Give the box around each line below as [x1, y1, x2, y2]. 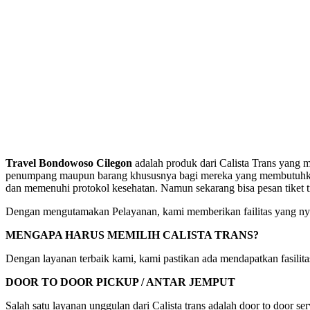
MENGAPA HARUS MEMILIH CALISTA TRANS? [6, 229, 259, 241]
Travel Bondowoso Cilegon [6, 157, 135, 170]
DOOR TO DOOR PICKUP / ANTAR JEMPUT [6, 276, 235, 289]
